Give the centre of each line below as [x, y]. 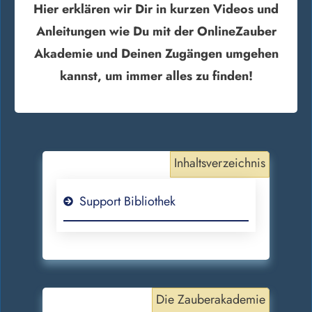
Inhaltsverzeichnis [220, 163]
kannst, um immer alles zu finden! [156, 76]
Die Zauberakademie [211, 299]
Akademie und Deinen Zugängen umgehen [156, 53]
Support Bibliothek [127, 201]
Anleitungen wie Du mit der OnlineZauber [156, 31]
